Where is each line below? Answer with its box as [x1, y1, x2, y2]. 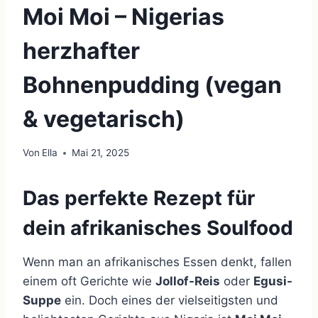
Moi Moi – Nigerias [23, 2, 224, 31]
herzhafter [23, 36, 140, 65]
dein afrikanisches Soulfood [23, 216, 293, 241]
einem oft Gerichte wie [23, 274, 155, 289]
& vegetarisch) [23, 104, 185, 133]
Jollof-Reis [155, 274, 220, 289]
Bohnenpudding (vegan [23, 70, 282, 99]
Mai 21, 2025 [72, 147, 130, 159]
